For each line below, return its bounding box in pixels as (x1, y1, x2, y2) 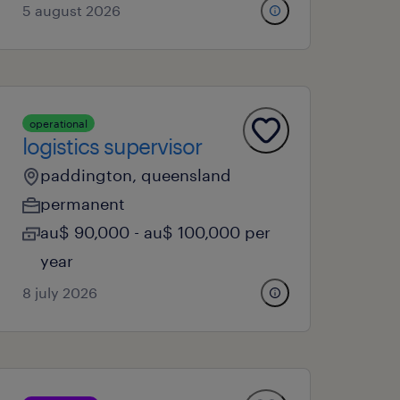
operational (29, 117, 88, 129)
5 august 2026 (22, 2, 121, 19)
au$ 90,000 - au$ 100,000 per (40, 222, 271, 242)
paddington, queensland (40, 165, 232, 185)
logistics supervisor (22, 133, 203, 159)
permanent (40, 194, 126, 213)
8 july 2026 (22, 284, 98, 301)
